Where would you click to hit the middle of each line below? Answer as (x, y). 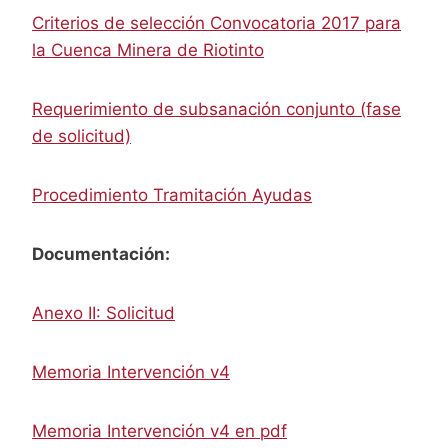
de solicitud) (81, 135)
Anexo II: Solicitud (103, 312)
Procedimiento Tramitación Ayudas (172, 194)
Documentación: (101, 253)
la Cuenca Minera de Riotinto (148, 49)
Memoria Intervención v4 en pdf (159, 430)
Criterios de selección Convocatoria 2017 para (216, 22)
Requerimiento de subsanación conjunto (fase (216, 108)
